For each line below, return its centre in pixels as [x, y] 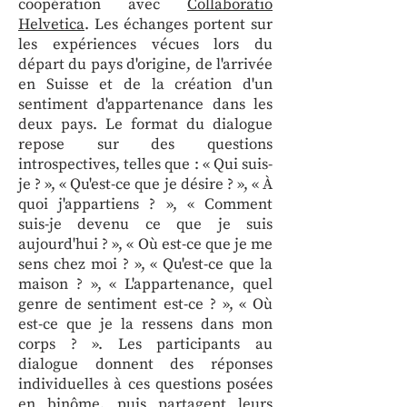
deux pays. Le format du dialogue [145, 124]
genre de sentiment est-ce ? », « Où [145, 304]
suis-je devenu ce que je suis [145, 224]
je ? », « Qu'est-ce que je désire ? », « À [145, 184]
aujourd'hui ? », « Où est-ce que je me [145, 244]
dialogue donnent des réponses [145, 364]
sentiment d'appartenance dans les [145, 104]
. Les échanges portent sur [179, 25]
